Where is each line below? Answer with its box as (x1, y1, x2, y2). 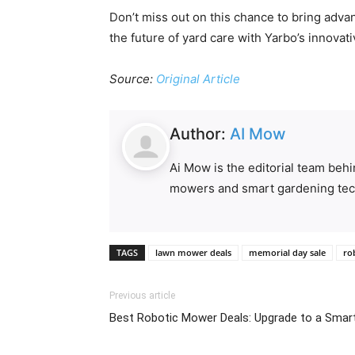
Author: (170, 124, 231, 143)
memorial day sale (249, 246, 326, 258)
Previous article (109, 289, 175, 301)
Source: (109, 71, 156, 86)
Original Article (156, 71, 240, 86)
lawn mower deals (155, 246, 231, 258)
